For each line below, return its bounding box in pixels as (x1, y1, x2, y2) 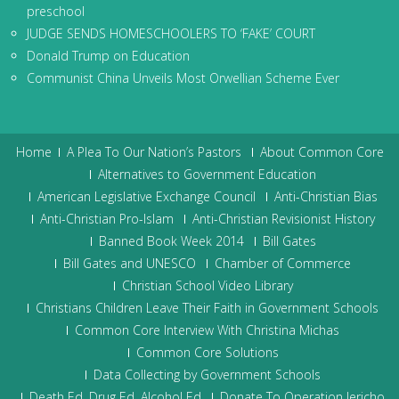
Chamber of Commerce (215, 255, 351, 272)
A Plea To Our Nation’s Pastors (66, 143, 241, 160)
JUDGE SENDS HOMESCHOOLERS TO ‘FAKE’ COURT (27, 25, 315, 42)
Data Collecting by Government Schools (94, 366, 321, 383)
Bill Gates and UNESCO (63, 255, 196, 272)
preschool (27, 3, 85, 20)
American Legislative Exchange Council (37, 188, 256, 205)
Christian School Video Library (121, 277, 293, 294)
